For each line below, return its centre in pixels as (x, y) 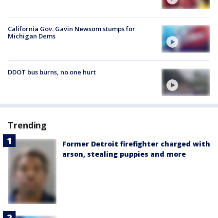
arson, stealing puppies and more (124, 154)
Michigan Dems (32, 36)
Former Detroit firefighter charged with (136, 144)
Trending (27, 125)
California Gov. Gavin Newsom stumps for (72, 28)
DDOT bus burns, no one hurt (52, 72)
